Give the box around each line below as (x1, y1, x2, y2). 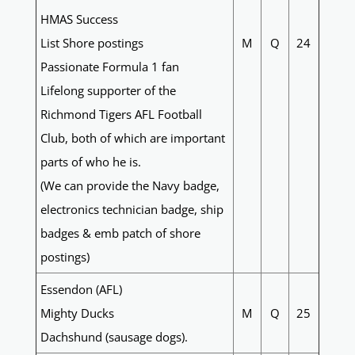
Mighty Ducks (40, 305, 114, 322)
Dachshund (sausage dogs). (40, 329, 188, 345)
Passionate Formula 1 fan (40, 59, 179, 75)
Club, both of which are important (40, 130, 225, 147)
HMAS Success (40, 11, 118, 28)
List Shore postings (40, 35, 143, 52)
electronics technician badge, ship (40, 201, 223, 218)
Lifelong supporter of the (40, 82, 176, 99)
